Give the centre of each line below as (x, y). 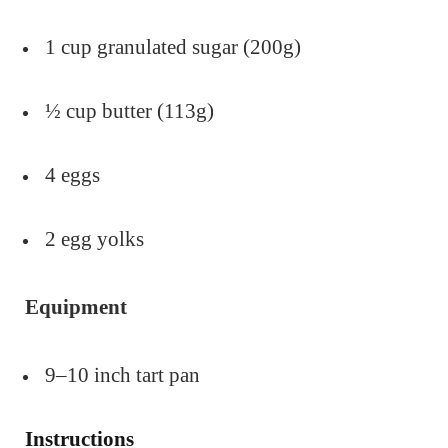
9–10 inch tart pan (122, 374)
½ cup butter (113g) (129, 110)
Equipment (76, 306)
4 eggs (72, 174)
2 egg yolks (94, 238)
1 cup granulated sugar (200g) (173, 46)
